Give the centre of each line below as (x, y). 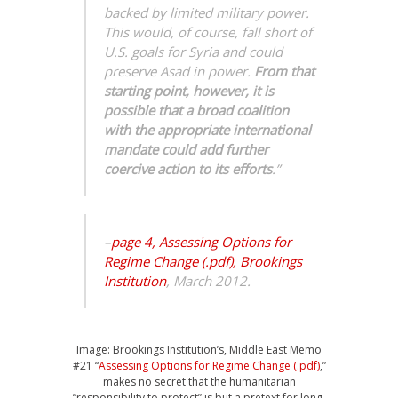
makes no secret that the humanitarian (199, 382)
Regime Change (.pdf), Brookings (203, 261)
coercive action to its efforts (188, 169)
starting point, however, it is (189, 91)
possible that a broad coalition (196, 110)
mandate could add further (186, 149)
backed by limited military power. (207, 12)
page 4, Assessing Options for (201, 242)
